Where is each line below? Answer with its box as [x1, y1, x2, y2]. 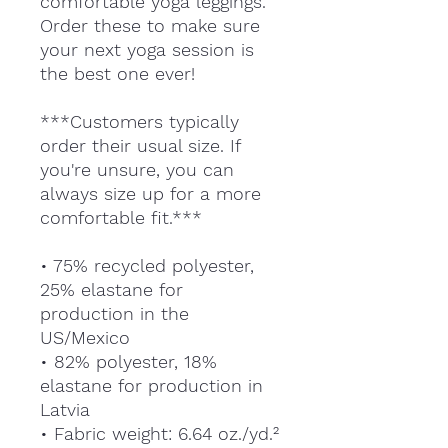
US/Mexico [40, 326, 130, 348]
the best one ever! [40, 62, 195, 84]
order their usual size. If [40, 134, 240, 156]
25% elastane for [40, 278, 183, 300]
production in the [40, 302, 189, 324]
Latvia [40, 398, 90, 420]
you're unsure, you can [40, 158, 234, 180]
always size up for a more [40, 182, 261, 204]
